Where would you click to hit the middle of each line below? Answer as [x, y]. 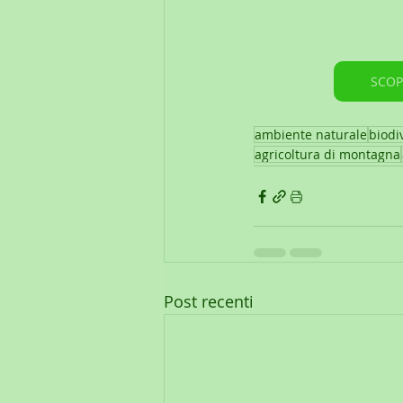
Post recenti [209, 302]
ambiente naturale [311, 135]
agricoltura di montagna [327, 155]
